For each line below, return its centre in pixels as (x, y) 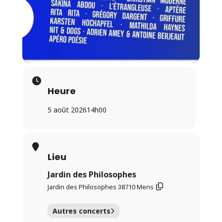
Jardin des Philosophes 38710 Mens (100, 187)
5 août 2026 (67, 110)
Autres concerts (81, 211)
